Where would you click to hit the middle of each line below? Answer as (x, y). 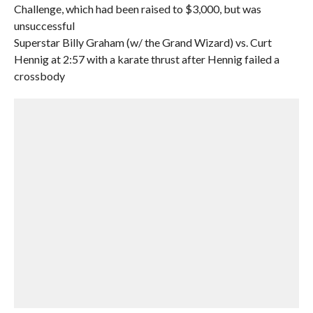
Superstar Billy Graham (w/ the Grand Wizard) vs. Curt (143, 42)
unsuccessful (44, 26)
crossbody (39, 76)
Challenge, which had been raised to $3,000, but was (137, 9)
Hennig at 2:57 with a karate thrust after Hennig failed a (146, 59)
